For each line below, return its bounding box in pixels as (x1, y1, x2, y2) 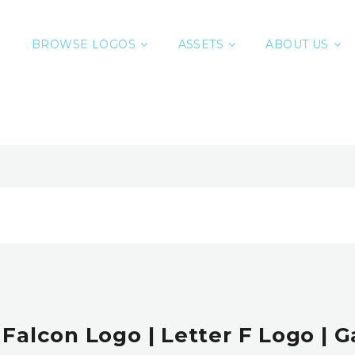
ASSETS (177, 37, 224, 52)
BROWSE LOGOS (32, 37, 136, 52)
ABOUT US (265, 37, 329, 52)
